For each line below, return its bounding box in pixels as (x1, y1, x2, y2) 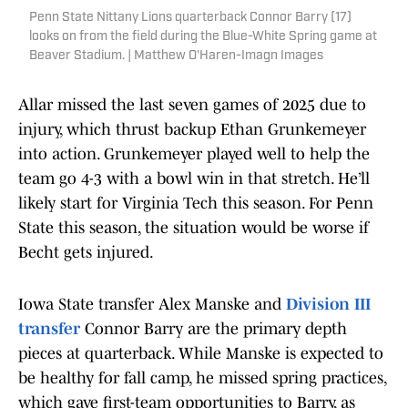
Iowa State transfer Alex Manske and (18, 295, 286, 314)
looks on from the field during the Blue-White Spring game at (29, 30, 377, 45)
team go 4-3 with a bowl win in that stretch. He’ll (18, 169, 370, 189)
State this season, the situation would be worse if (18, 219, 369, 238)
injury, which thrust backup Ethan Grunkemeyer (18, 120, 366, 139)
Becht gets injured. (18, 243, 157, 262)
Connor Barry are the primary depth (80, 320, 347, 339)
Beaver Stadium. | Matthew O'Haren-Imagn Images (29, 49, 323, 64)
